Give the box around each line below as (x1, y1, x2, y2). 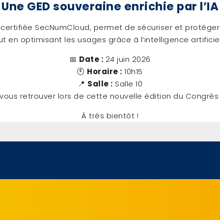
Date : (79, 54, 104, 64)
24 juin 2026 (103, 54, 151, 64)
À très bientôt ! (82, 110, 138, 121)
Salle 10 (112, 78, 142, 89)
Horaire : (87, 66, 122, 77)
